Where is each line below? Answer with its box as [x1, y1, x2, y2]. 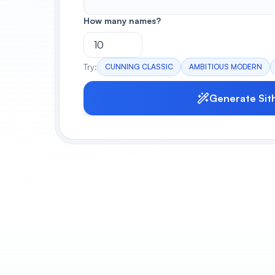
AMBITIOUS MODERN [189, 62, 262, 71]
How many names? [83, 15, 161, 26]
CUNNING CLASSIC [105, 62, 173, 71]
